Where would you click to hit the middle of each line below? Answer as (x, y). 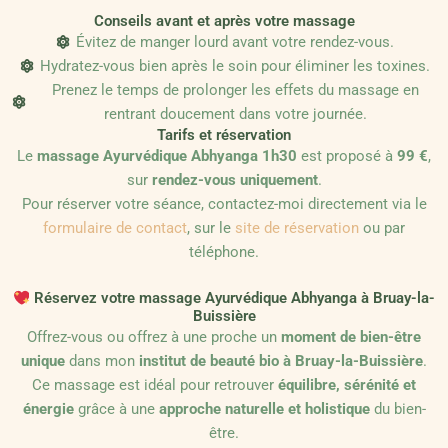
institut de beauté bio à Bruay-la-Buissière (281, 361)
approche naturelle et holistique (264, 409)
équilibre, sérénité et (347, 385)
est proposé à (347, 155)
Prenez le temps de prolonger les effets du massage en (235, 89)
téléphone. (224, 251)
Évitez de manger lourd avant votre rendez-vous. (235, 41)
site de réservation (297, 227)
